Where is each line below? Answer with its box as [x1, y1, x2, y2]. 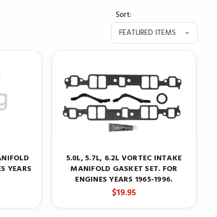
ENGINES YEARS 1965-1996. [75, 173, 173, 186]
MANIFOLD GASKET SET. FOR [70, 163, 178, 176]
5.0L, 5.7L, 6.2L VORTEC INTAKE [66, 152, 182, 165]
